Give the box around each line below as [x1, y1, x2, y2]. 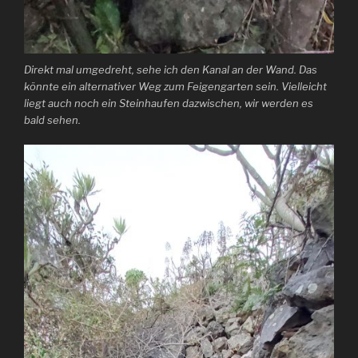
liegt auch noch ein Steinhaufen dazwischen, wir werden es [24, 97, 313, 110]
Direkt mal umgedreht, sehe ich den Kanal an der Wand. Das [24, 63, 317, 77]
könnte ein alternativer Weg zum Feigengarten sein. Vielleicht [24, 80, 327, 93]
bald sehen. [24, 113, 81, 127]
